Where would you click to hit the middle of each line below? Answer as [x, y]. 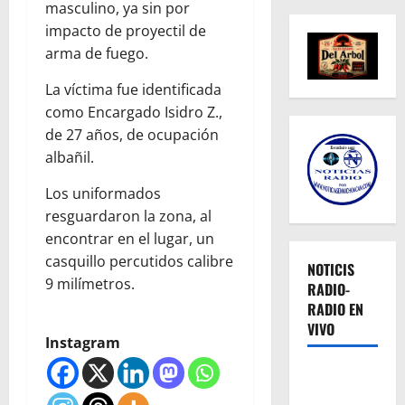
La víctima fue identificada [133, 89]
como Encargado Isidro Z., [134, 112]
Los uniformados [103, 193]
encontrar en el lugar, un [130, 238]
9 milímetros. [90, 283]
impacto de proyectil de [126, 30]
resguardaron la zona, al [128, 216]
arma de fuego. [97, 53]
